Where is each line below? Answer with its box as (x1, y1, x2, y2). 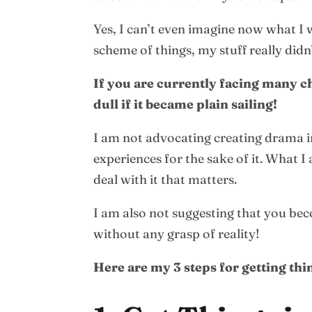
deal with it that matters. (93, 171, 237, 187)
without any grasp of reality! (93, 226, 260, 242)
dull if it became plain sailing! (93, 96, 278, 112)
